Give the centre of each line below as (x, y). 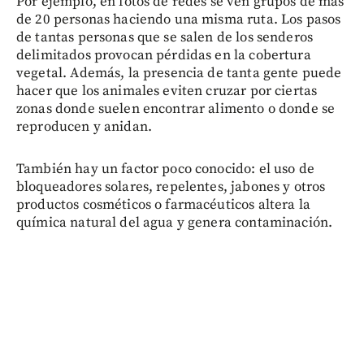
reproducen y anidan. (84, 126)
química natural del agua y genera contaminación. (175, 222)
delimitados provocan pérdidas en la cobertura (164, 55)
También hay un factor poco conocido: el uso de (165, 169)
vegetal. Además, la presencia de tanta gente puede (179, 73)
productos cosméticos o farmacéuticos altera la (163, 204)
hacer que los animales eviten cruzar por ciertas (167, 91)
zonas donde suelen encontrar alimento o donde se (176, 108)
